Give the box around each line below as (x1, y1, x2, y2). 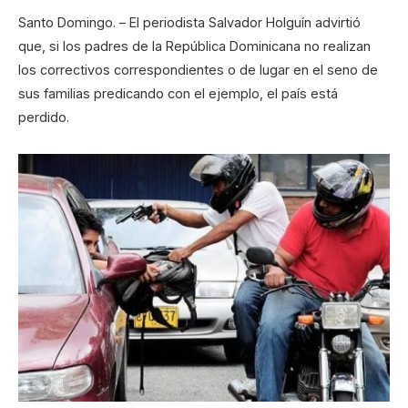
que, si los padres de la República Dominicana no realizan (18, 38, 371, 55)
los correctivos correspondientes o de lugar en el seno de (18, 62, 378, 78)
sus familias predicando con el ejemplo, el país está (18, 86, 338, 102)
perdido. (18, 109, 69, 126)
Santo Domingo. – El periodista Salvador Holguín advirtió (18, 15, 361, 31)
